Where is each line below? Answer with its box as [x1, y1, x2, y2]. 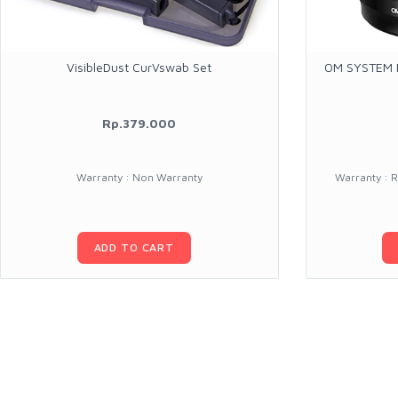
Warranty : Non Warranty [76, 171, 203, 184]
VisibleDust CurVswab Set [67, 60, 212, 76]
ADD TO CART [93, 241, 174, 255]
